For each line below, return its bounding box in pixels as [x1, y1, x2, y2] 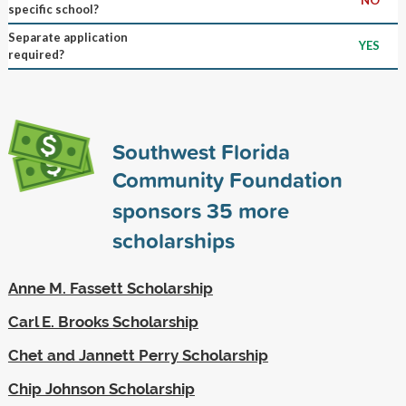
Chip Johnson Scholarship [7, 379, 195, 398]
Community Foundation [111, 163, 343, 195]
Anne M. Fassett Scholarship [7, 278, 213, 297]
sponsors [111, 194, 207, 226]
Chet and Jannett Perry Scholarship [7, 345, 268, 364]
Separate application [7, 29, 128, 44]
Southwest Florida [111, 135, 290, 167]
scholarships [111, 224, 235, 256]
